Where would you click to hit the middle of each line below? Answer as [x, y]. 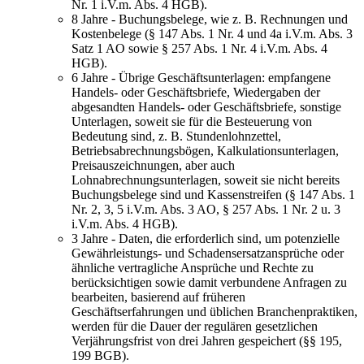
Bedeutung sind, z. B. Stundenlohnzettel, [176, 136]
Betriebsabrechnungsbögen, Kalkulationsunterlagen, [205, 150]
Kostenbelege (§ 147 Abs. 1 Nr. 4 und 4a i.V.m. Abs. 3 [212, 33]
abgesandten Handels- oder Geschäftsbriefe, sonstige [206, 106]
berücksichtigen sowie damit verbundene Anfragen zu [209, 282]
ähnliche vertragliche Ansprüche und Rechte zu [193, 267]
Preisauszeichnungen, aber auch [153, 165]
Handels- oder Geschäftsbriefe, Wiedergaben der [196, 92]
